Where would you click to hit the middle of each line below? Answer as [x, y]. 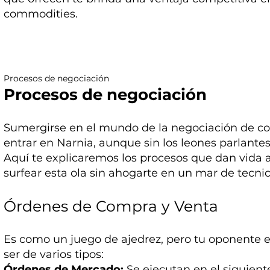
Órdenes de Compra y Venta [111, 206]
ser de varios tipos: [54, 255]
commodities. [41, 14]
